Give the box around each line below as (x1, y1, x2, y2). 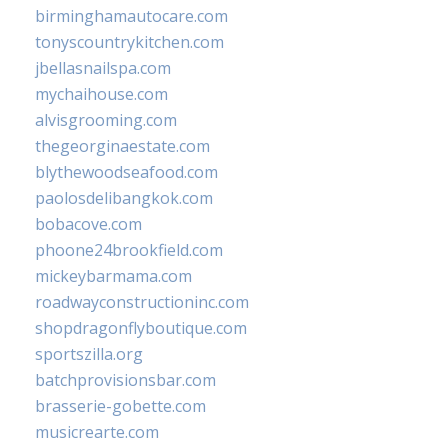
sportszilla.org (35, 343, 143, 366)
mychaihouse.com (35, 83, 168, 106)
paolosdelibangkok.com (35, 187, 213, 210)
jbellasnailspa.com (35, 57, 171, 80)
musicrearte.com (35, 421, 159, 444)
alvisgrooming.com (35, 109, 177, 132)
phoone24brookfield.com (35, 239, 223, 262)
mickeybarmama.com (35, 265, 192, 288)
